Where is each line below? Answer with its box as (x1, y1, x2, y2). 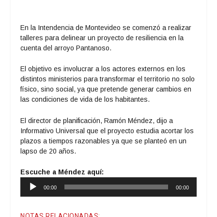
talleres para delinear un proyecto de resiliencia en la (20, 33, 184, 42)
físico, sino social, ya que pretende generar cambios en (20, 85, 192, 93)
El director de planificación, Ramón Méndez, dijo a (20, 116, 173, 124)
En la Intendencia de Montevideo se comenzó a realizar (20, 23, 192, 31)
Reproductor (20, 177, 59, 186)
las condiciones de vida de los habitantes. (20, 95, 150, 104)
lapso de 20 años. (20, 147, 77, 155)
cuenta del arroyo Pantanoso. (20, 44, 112, 52)
